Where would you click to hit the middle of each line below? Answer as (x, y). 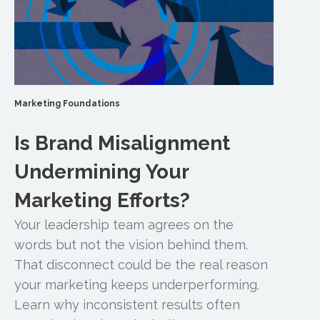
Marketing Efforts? (102, 201)
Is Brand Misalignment (122, 144)
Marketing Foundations (67, 104)
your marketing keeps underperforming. (137, 285)
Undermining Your (102, 172)
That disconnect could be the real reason (141, 265)
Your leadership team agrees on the (124, 225)
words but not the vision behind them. (131, 245)
